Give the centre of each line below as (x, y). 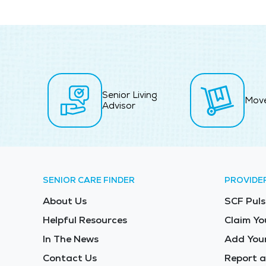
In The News (71, 239)
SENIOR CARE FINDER (89, 180)
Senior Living (130, 94)
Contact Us (70, 258)
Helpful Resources (85, 220)
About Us (65, 201)
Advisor (119, 105)
